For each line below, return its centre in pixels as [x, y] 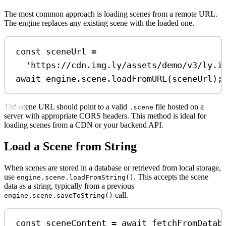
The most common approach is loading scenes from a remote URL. [111, 14]
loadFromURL [139, 78]
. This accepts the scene [171, 177]
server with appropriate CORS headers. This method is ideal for [105, 116]
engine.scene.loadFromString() [75, 177]
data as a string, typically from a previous [69, 186]
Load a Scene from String [70, 146]
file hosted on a [179, 107]
